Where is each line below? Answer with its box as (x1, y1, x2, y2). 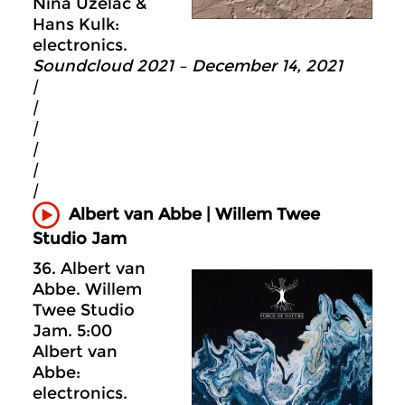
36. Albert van (33, 259, 146, 279)
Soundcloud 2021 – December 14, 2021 (33, 55, 343, 76)
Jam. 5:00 (33, 321, 112, 342)
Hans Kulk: (33, 14, 119, 34)
